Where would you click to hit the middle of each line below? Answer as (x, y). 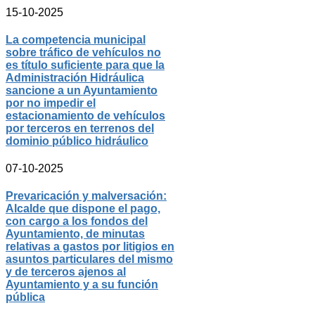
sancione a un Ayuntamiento (82, 90)
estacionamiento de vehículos (85, 115)
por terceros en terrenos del (80, 128)
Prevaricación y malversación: (86, 196)
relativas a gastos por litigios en (90, 247)
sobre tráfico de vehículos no (83, 52)
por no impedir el (51, 103)
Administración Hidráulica (75, 77)
